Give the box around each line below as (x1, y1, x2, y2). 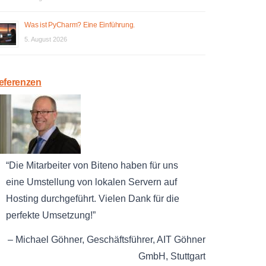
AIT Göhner (157, 235, 205, 245)
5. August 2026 (24, 36, 67, 43)
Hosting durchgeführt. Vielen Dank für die (6, 194, 179, 204)
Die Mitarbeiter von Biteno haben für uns (9, 160, 178, 171)
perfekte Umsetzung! (6, 210, 93, 221)
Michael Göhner (15, 235, 82, 245)
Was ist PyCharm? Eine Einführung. (24, 21, 135, 29)
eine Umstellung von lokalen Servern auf (6, 177, 177, 188)
